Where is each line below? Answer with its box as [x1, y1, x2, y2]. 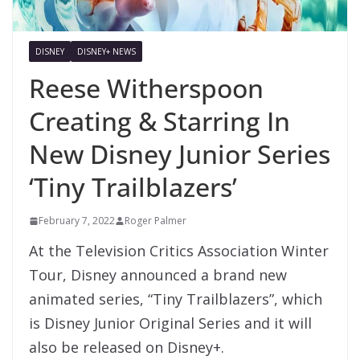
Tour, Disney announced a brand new [29, 265, 287, 285]
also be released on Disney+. [29, 337, 224, 358]
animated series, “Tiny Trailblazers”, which [29, 289, 322, 309]
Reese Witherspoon [29, 71, 264, 106]
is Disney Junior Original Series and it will [29, 313, 312, 333]
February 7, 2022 [39, 214, 115, 228]
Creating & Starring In [29, 104, 290, 139]
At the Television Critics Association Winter [29, 241, 329, 261]
